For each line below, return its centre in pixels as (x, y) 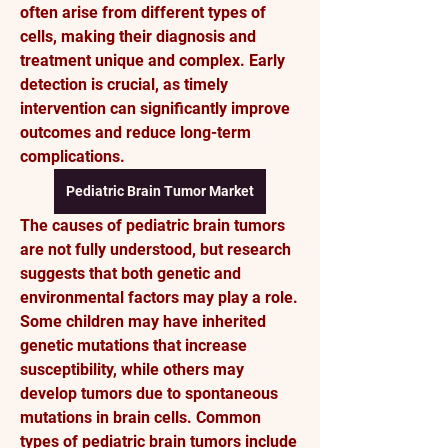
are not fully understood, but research (155, 249)
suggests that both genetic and (130, 273)
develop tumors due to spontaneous (149, 393)
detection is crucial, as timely (124, 84)
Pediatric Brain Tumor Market (160, 191)
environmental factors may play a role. (159, 297)
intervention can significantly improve (155, 108)
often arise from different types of (143, 12)
